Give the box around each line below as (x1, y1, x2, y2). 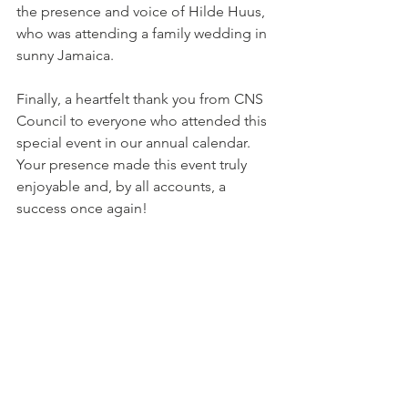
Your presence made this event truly (16, 155, 250, 173)
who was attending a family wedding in (16, 24, 270, 42)
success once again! (16, 199, 148, 217)
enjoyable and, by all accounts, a (16, 177, 229, 195)
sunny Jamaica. (16, 46, 117, 64)
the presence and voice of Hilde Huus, (16, 2, 269, 20)
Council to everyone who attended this (16, 111, 270, 129)
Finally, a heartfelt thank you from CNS (16, 89, 267, 107)
